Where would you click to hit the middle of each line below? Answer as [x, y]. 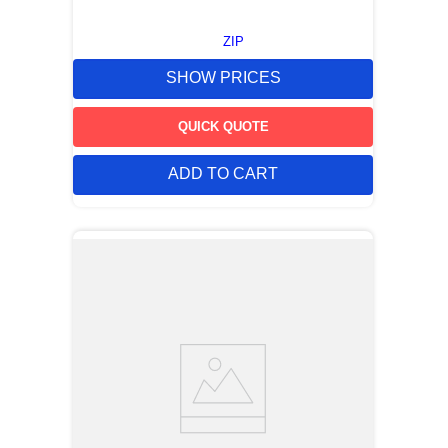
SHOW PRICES [223, 78]
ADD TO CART [223, 174]
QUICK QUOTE [223, 126]
